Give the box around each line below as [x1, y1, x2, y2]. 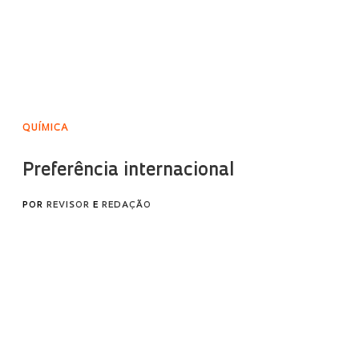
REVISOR [46, 201, 90, 210]
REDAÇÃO [101, 201, 151, 210]
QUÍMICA [22, 123, 69, 133]
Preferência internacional [22, 162, 234, 180]
